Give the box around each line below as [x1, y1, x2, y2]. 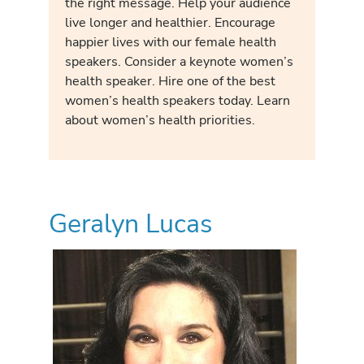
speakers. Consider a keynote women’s [65, 52, 293, 71]
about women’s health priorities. [65, 110, 255, 130]
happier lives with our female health [65, 32, 276, 52]
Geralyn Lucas [49, 206, 212, 241]
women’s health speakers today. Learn [65, 91, 290, 110]
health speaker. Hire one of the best [65, 71, 275, 91]
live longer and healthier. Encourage [65, 13, 275, 32]
